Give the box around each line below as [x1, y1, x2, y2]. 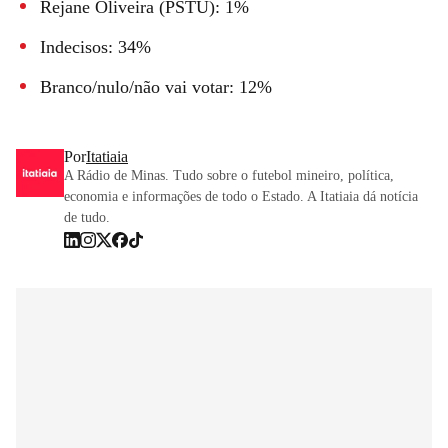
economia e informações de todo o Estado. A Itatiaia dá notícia [64, 188, 418, 204]
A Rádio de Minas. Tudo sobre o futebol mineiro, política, [64, 167, 394, 183]
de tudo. [64, 209, 110, 225]
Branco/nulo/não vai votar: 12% [40, 76, 272, 97]
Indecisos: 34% [40, 36, 151, 57]
